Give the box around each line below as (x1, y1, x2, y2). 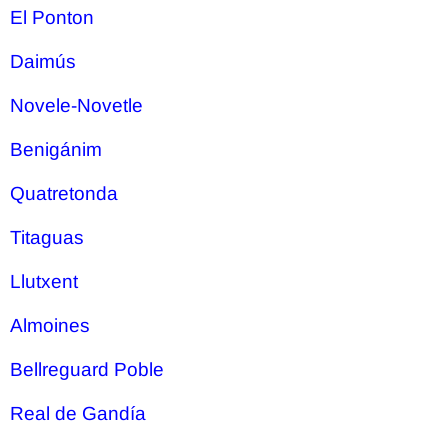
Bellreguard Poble (10, 359, 164, 380)
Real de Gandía (10, 403, 146, 424)
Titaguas (10, 227, 84, 248)
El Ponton (10, 7, 94, 28)
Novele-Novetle (10, 95, 143, 116)
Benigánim (10, 139, 102, 160)
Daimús (10, 51, 76, 72)
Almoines (10, 315, 90, 336)
